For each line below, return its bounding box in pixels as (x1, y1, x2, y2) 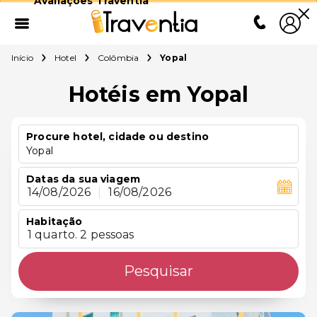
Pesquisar (124, 263, 193, 279)
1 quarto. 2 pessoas (27, 228, 134, 242)
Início (11, 52, 33, 63)
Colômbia (97, 52, 139, 63)
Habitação (26, 215, 83, 228)
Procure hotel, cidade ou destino (26, 130, 209, 143)
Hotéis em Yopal (68, 81, 249, 108)
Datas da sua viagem (26, 173, 141, 185)
